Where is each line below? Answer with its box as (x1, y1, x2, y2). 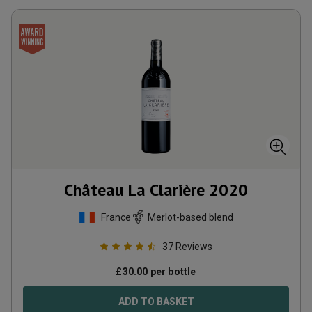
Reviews (175, 241, 212, 252)
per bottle (148, 266, 196, 277)
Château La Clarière (64, 179, 205, 201)
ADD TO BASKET (118, 296, 194, 307)
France (101, 211, 131, 223)
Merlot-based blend (148, 211, 233, 223)
